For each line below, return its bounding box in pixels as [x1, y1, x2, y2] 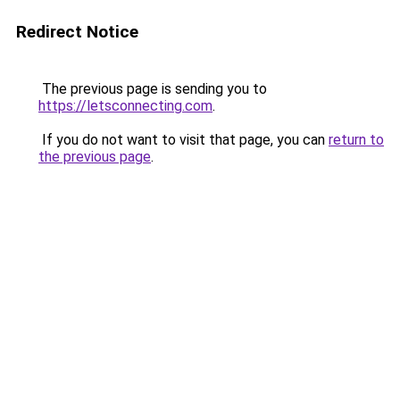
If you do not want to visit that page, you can [38, 131, 329, 148]
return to [329, 131, 384, 148]
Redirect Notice [16, 21, 138, 42]
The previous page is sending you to [38, 80, 267, 97]
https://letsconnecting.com [38, 97, 212, 114]
